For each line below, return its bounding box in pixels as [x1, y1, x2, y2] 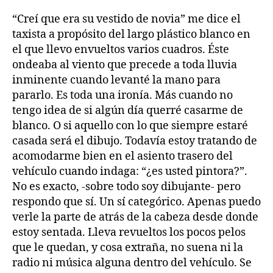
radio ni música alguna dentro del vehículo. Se [12, 256, 252, 271]
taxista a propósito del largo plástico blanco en [12, 27, 250, 42]
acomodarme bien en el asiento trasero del [12, 149, 233, 164]
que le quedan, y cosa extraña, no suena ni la [12, 241, 243, 255]
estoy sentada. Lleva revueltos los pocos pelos [12, 225, 246, 240]
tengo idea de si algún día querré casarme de [12, 104, 243, 118]
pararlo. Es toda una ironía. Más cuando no [12, 88, 233, 103]
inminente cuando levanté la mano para [12, 73, 221, 88]
